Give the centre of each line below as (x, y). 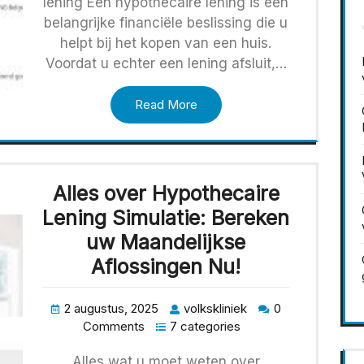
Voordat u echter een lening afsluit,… (166, 64)
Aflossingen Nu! (166, 267)
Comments (114, 327)
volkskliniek (215, 309)
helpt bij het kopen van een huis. (166, 43)
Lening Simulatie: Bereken (166, 218)
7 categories (206, 327)
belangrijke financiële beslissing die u (166, 23)
